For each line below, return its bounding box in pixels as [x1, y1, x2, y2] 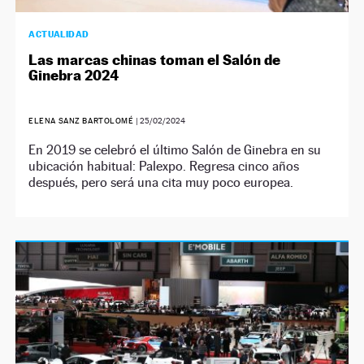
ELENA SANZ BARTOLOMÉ [28, 116, 134, 125]
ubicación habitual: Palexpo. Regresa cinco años [28, 158, 300, 174]
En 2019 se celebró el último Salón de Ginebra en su [28, 142, 322, 158]
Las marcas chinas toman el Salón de [28, 51, 281, 68]
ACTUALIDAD [28, 28, 89, 40]
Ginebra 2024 [28, 67, 119, 84]
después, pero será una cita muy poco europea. [28, 175, 294, 190]
